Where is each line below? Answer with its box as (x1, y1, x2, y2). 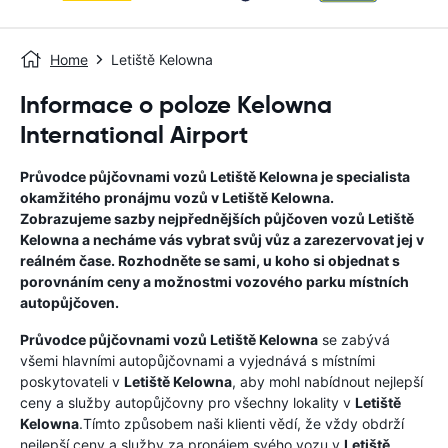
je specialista (318, 168, 410, 185)
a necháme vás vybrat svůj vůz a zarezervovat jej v (79, 231, 424, 248)
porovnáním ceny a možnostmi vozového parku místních (20, 273, 409, 290)
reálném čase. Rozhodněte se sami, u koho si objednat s (20, 252, 400, 269)
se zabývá (318, 331, 390, 348)
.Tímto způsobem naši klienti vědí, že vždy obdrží (79, 415, 404, 432)
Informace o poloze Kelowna (20, 90, 332, 120)
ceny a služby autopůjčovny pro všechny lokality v (20, 394, 355, 411)
